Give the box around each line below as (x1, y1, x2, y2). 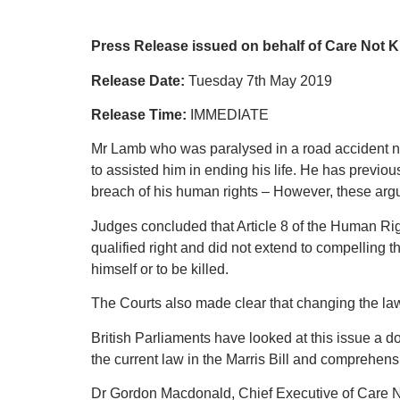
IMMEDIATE (187, 106, 269, 122)
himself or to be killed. (91, 261, 229, 277)
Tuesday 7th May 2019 (185, 72, 332, 88)
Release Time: (91, 106, 187, 122)
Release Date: (91, 72, 185, 88)
